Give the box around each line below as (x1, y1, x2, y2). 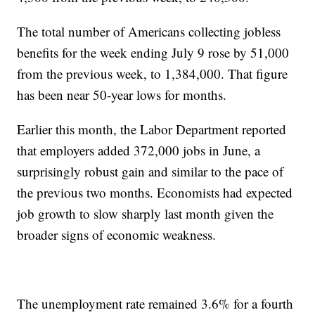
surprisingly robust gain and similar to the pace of (17, 162, 284, 180)
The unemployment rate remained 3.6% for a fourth (17, 294, 294, 312)
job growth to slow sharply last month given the (17, 204, 274, 222)
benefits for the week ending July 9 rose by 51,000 (17, 43, 290, 61)
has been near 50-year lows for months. (17, 85, 227, 103)
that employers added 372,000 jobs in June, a (17, 141, 261, 159)
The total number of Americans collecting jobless (17, 22, 281, 40)
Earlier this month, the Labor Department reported (17, 120, 287, 138)
